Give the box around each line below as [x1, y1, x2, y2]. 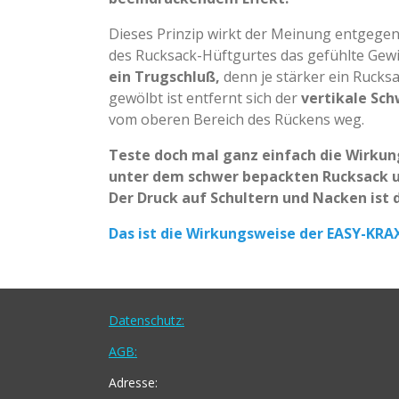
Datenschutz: [109, 312, 184, 330]
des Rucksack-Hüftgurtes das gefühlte [109, 45, 368, 66]
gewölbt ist [109, 88, 186, 109]
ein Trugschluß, [109, 67, 220, 87]
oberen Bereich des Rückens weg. [141, 110, 364, 130]
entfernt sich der [186, 88, 301, 109]
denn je [220, 67, 276, 87]
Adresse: [109, 374, 158, 392]
